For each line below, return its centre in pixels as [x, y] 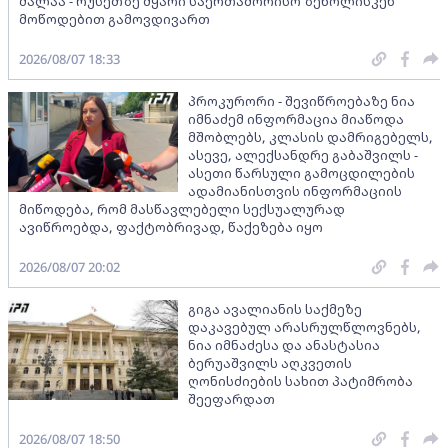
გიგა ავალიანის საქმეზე [275, 308]
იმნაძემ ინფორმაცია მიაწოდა [296, 118]
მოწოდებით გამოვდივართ [114, 18]
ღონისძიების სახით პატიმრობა [300, 380]
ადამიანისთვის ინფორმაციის [295, 190]
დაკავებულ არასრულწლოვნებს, [304, 326]
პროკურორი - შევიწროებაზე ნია [301, 100]
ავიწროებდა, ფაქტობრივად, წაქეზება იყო [171, 226]
